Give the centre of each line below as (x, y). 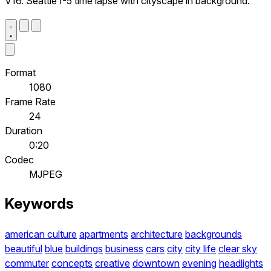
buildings (84, 249)
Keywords (39, 204)
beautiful (24, 249)
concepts (72, 263)
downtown (156, 263)
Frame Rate (30, 101)
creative (113, 263)
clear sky (238, 249)
